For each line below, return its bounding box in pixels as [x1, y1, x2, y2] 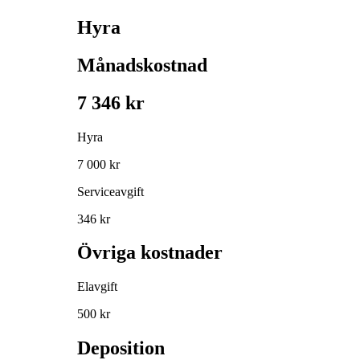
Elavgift [77, 280, 117, 294]
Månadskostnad [77, 54, 207, 76]
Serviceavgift [77, 184, 144, 198]
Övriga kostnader [77, 242, 223, 264]
